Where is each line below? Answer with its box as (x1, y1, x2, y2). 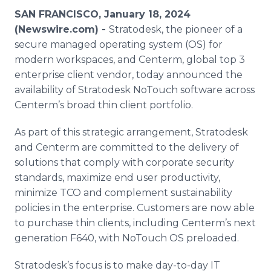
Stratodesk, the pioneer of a (109, 24, 243, 35)
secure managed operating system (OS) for (15, 39, 223, 50)
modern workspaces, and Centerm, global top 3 (15, 54, 245, 65)
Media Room (40, 4, 99, 15)
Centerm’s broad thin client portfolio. (15, 99, 193, 111)
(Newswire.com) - (15, 24, 109, 35)
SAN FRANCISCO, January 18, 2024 (15, 8, 191, 20)
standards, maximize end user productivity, (15, 172, 220, 183)
